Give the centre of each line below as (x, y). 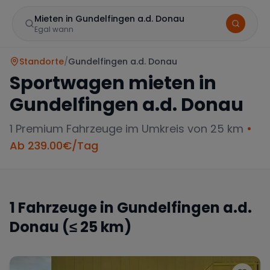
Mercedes (58, 225)
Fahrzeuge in (66, 208)
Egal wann (54, 29)
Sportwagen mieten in (113, 83)
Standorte (42, 61)
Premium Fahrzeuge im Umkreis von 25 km (128, 129)
